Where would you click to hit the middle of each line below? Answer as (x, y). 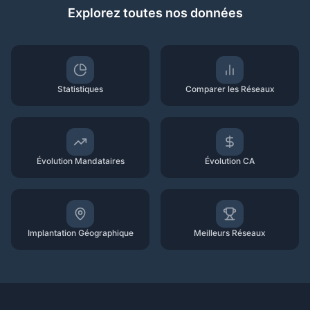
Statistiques (80, 89)
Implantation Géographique (80, 233)
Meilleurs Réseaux (230, 233)
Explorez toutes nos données (155, 13)
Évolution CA (230, 161)
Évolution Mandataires (80, 161)
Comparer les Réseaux (230, 89)
